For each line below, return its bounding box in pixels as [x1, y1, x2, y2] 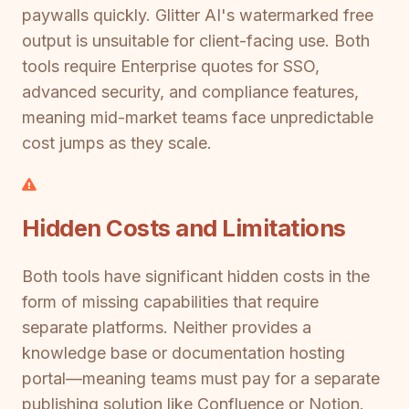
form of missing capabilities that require [22, 292, 319, 312]
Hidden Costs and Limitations [22, 213, 346, 242]
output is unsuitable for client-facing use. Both [22, 31, 370, 51]
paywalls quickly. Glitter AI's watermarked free [22, 5, 373, 26]
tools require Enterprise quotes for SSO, [22, 57, 320, 77]
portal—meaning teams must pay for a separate [22, 369, 380, 389]
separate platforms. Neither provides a [22, 318, 311, 338]
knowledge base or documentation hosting [22, 343, 345, 363]
